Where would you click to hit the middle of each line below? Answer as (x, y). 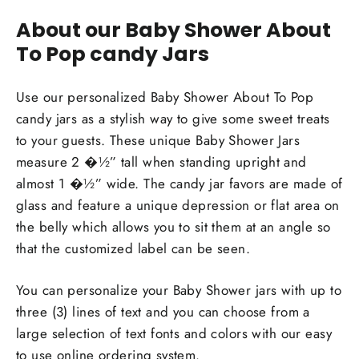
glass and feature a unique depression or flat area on (178, 205)
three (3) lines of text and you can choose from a (163, 311)
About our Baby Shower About (173, 30)
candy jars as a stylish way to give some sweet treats (173, 118)
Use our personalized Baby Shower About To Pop (165, 97)
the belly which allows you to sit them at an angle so (173, 226)
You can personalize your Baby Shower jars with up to (179, 290)
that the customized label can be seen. (133, 248)
